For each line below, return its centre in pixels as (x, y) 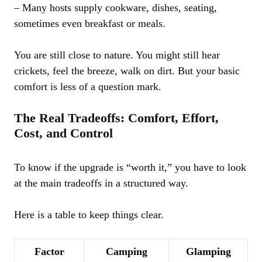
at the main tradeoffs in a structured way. (101, 183)
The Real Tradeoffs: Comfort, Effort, (116, 118)
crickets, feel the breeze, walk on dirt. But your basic (127, 71)
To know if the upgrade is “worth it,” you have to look (130, 168)
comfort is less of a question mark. (88, 87)
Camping (126, 252)
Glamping (208, 252)
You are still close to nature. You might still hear (117, 55)
